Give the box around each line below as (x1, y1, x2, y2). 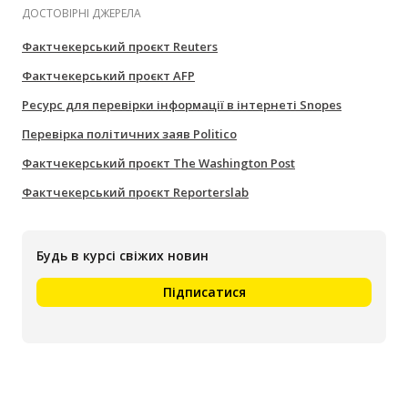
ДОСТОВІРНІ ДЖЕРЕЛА (22, 5, 141, 22)
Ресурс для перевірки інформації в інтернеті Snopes (22, 97, 342, 114)
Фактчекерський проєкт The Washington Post (22, 155, 295, 172)
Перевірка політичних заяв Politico (22, 126, 237, 143)
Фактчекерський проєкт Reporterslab (22, 184, 249, 201)
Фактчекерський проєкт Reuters (22, 38, 218, 56)
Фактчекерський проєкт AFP (22, 67, 195, 85)
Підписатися (162, 283, 246, 301)
